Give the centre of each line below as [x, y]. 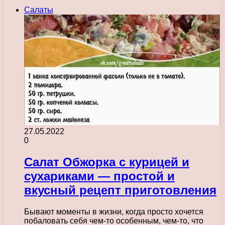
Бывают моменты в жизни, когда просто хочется [114, 212]
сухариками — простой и [99, 176]
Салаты [39, 10]
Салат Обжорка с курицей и [107, 162]
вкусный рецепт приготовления [120, 190]
